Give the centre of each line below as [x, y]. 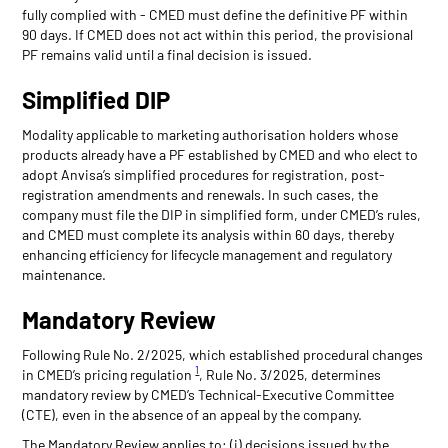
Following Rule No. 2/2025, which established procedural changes [223, 354]
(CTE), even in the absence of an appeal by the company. [192, 414]
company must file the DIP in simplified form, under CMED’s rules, [222, 214]
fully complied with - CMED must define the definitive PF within [215, 14]
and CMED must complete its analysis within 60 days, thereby [208, 234]
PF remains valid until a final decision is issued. [167, 54]
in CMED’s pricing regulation [109, 374]
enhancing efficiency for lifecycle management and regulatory [207, 254]
